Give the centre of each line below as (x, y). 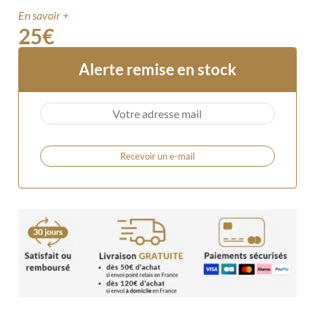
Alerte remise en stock (157, 69)
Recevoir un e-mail (157, 156)
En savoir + (44, 15)
